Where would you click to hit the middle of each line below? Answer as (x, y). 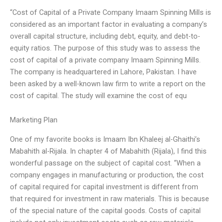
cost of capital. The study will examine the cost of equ (98, 95)
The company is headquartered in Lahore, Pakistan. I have (103, 72)
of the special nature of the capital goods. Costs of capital (105, 210)
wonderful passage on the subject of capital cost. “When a (105, 163)
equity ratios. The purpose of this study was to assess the (105, 48)
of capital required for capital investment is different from (104, 187)
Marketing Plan (34, 120)
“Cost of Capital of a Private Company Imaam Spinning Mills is (111, 12)
